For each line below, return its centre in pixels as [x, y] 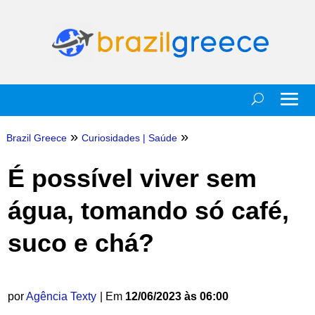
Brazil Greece [36, 138]
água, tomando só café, [148, 211]
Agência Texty [61, 296]
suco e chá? [81, 243]
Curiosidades [110, 138]
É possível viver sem [132, 178]
